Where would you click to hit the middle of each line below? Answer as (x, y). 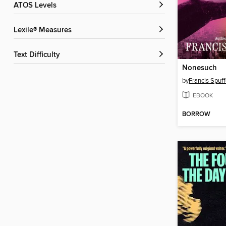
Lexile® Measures (45, 31)
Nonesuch (200, 68)
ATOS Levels (37, 6)
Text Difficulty (39, 55)
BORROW (196, 115)
